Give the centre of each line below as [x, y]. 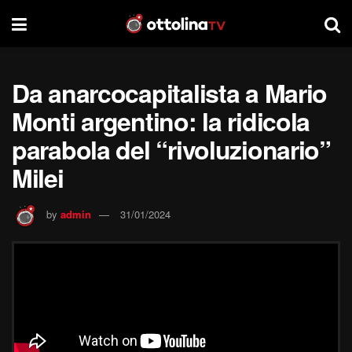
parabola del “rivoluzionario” [171, 149]
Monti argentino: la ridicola [161, 121]
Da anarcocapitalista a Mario [170, 93]
